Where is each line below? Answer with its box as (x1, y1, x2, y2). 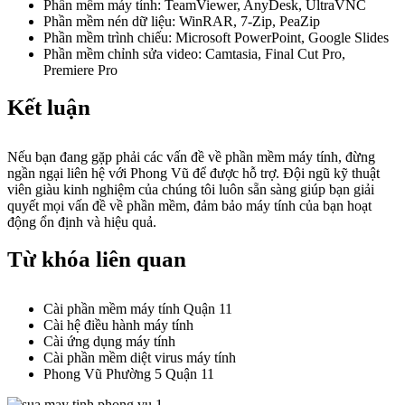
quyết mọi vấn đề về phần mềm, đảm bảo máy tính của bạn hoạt (7, 198, 372, 213)
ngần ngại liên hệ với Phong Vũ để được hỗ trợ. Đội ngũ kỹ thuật (7, 165, 380, 181)
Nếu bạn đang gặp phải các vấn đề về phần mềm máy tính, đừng (7, 149, 375, 165)
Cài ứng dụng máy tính (43, 334, 175, 349)
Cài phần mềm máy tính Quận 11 (43, 301, 232, 316)
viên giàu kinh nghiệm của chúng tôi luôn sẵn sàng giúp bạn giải (7, 182, 374, 197)
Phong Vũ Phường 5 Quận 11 (43, 366, 214, 381)
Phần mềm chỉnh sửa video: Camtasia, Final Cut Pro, (43, 46, 345, 61)
